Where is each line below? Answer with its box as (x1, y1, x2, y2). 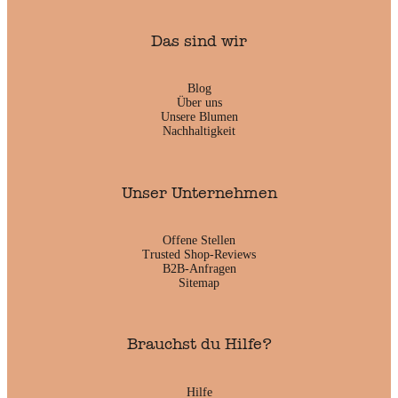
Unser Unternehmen (121, 183, 277, 203)
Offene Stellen (163, 233, 235, 247)
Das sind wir (151, 31, 247, 51)
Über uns (176, 95, 222, 109)
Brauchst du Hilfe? (126, 335, 272, 354)
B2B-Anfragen (162, 261, 236, 275)
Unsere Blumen (160, 109, 238, 123)
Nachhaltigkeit (163, 123, 235, 138)
